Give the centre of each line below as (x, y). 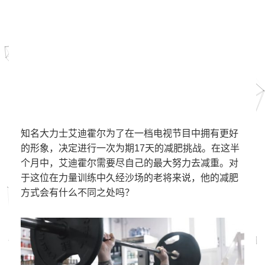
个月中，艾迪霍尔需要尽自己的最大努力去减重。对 (130, 163)
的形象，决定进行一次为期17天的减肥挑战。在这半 (130, 148)
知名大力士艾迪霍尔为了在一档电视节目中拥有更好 (130, 133)
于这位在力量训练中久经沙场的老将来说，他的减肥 (130, 178)
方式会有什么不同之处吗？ (77, 193)
